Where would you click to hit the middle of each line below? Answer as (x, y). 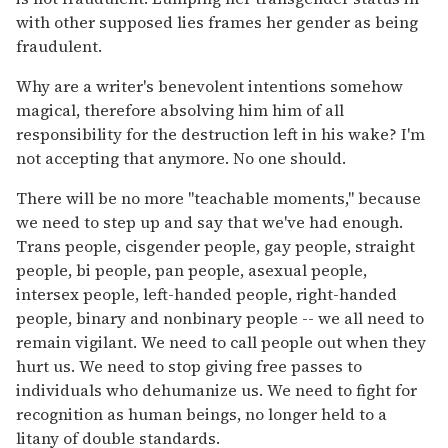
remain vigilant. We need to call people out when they (221, 341)
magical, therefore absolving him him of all (180, 109)
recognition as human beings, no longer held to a (201, 413)
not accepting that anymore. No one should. (181, 157)
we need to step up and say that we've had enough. (209, 221)
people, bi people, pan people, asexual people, (191, 269)
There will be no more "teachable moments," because (218, 197)
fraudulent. (59, 45)
